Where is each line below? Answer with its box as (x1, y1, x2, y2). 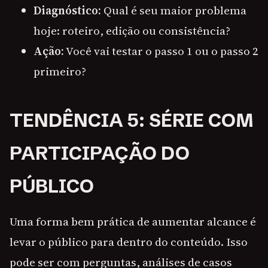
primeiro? (33, 63, 86, 80)
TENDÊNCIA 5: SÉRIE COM (10, 109, 254, 132)
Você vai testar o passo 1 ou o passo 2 (64, 43, 258, 59)
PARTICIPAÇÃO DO (10, 142, 190, 165)
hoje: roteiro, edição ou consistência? (33, 23, 230, 39)
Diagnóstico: (33, 2, 101, 19)
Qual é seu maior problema (101, 2, 246, 19)
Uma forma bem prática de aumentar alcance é (10, 214, 256, 230)
